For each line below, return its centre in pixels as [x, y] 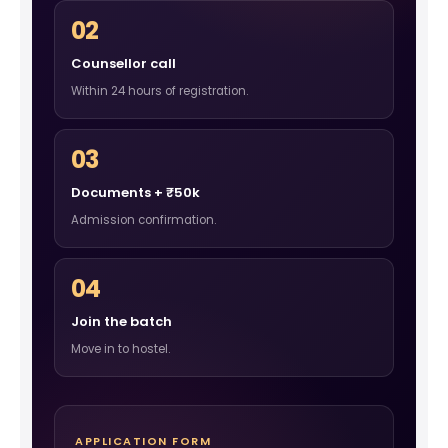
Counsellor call [123, 64]
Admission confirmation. [143, 220]
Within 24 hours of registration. [159, 91]
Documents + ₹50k [135, 193]
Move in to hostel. [120, 349]
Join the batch [121, 322]
